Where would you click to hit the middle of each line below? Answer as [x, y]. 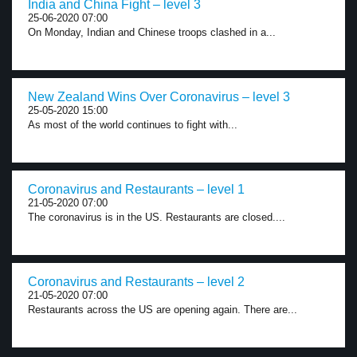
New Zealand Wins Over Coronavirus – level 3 [159, 97]
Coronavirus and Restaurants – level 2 [136, 282]
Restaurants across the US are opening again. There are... [163, 310]
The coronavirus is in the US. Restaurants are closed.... [157, 217]
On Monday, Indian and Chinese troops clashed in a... [152, 32]
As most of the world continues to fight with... [133, 125]
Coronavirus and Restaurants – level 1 [136, 189]
